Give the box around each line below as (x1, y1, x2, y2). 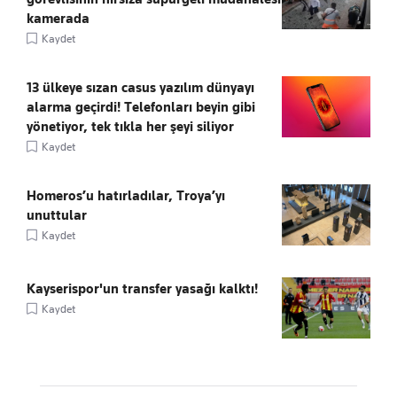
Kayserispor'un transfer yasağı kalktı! (27, 281, 258, 298)
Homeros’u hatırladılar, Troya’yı (27, 188, 225, 205)
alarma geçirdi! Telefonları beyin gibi (27, 99, 255, 116)
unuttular (27, 207, 87, 224)
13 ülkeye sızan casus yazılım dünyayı (27, 80, 254, 97)
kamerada (27, 11, 90, 27)
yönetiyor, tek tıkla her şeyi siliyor (27, 119, 234, 136)
